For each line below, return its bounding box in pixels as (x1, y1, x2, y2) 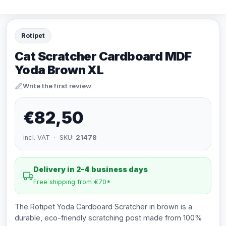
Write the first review (23, 82, 91, 90)
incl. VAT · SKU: (23, 134, 76, 141)
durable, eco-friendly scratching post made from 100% (15, 213, 202, 222)
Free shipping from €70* (33, 178, 111, 186)
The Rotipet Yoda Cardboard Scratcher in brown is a (15, 202, 192, 211)
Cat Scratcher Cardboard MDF (15, 49, 192, 64)
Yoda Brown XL (15, 63, 104, 77)
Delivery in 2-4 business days (33, 165, 148, 174)
